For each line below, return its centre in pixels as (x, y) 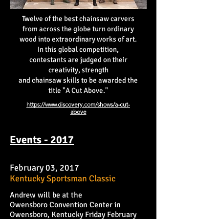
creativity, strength (78, 70)
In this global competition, (78, 49)
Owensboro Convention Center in (65, 205)
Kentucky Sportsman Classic (63, 179)
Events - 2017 (42, 140)
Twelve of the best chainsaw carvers (78, 19)
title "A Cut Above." (78, 90)
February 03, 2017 (44, 167)
